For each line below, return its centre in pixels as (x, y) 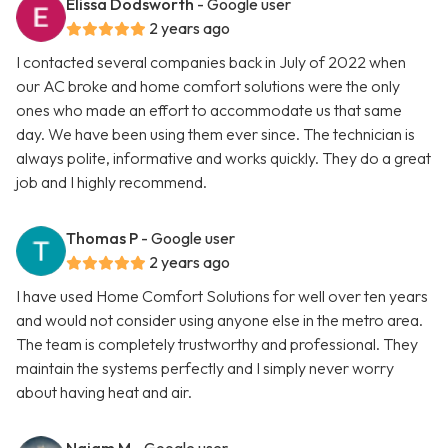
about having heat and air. (104, 392)
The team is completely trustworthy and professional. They (217, 344)
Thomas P (102, 238)
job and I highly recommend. (111, 182)
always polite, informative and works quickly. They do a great (223, 158)
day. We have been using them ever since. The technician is (215, 134)
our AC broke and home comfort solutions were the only (208, 86)
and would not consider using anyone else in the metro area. (219, 320)
